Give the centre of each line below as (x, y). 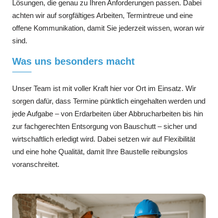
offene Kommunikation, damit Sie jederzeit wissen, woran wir (108, 28)
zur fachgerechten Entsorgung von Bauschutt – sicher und (104, 127)
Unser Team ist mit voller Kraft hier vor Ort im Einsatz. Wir (104, 89)
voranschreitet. (36, 164)
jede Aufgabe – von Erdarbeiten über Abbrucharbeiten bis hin (108, 114)
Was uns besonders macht (73, 62)
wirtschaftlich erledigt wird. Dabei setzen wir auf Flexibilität (104, 139)
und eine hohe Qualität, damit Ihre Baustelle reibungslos (100, 152)
